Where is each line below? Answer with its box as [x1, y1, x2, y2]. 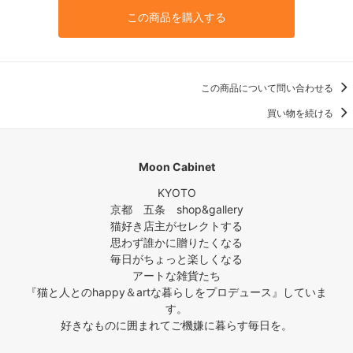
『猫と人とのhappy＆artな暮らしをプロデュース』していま [26, 285, 327, 299]
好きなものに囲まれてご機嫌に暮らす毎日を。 [61, 318, 292, 333]
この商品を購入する [127, 10, 226, 24]
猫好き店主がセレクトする [110, 219, 243, 233]
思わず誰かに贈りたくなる [110, 236, 243, 250]
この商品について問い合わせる [201, 82, 336, 95]
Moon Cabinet [138, 160, 215, 174]
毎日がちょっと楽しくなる [110, 252, 243, 266]
